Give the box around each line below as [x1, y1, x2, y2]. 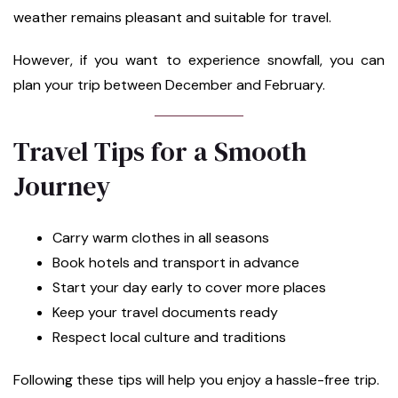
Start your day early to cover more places [52, 277, 326, 297]
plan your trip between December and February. [13, 75, 325, 94]
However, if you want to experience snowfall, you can [13, 50, 385, 69]
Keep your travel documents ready [52, 302, 278, 322]
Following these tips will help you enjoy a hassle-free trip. [13, 370, 379, 389]
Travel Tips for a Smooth [13, 132, 306, 170]
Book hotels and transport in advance [52, 252, 299, 272]
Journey [13, 167, 110, 204]
